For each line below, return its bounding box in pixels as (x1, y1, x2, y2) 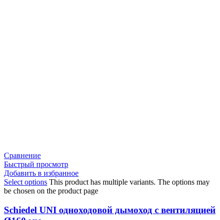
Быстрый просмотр (4, 160, 68, 168)
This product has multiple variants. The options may (49, 177, 210, 186)
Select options (4, 177, 47, 186)
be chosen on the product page (4, 186, 98, 195)
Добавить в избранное (4, 168, 79, 177)
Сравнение (4, 151, 41, 160)
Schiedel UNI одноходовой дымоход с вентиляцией (4, 204, 216, 215)
